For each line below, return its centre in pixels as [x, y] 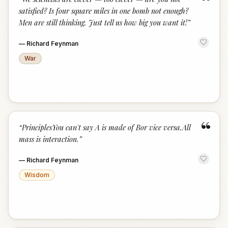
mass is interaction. [49, 139]
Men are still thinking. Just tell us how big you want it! [103, 22]
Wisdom [37, 175]
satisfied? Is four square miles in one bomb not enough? [104, 11]
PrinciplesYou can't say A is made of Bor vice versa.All [106, 127]
